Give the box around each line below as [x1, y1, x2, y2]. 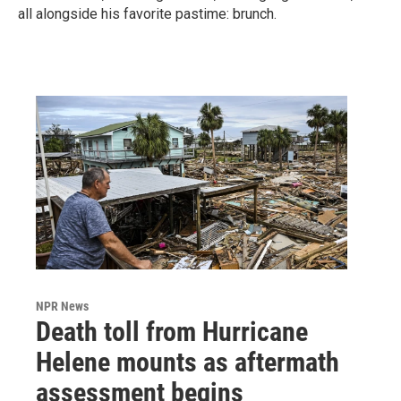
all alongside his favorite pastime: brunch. [18, 5, 277, 22]
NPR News [36, 298, 89, 313]
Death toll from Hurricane [36, 315, 308, 347]
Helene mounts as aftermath [36, 346, 339, 378]
